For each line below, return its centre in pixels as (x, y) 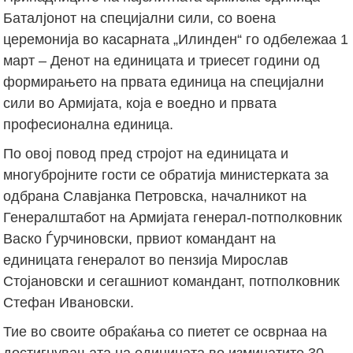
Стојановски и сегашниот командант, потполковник (172, 281)
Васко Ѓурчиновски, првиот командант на (140, 238)
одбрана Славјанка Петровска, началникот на (155, 196)
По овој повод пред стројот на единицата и (146, 153)
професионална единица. (89, 124)
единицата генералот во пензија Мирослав (146, 260)
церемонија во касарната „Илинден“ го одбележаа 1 (176, 39)
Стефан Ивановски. (69, 302)
